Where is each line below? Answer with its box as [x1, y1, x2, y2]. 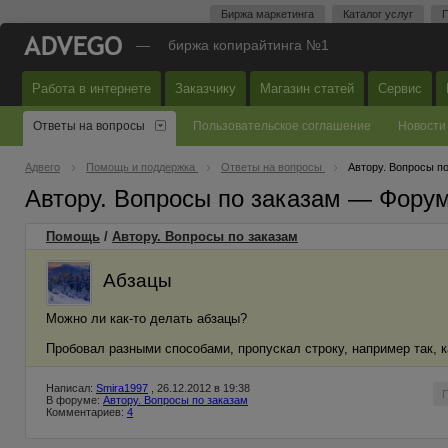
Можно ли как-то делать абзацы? [46, 311, 247, 326]
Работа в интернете [32, 81, 151, 96]
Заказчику [175, 81, 236, 96]
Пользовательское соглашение [193, 119, 371, 133]
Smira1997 [96, 382, 148, 394]
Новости [398, 119, 446, 133]
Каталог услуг [343, 8, 413, 20]
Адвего [25, 161, 60, 173]
